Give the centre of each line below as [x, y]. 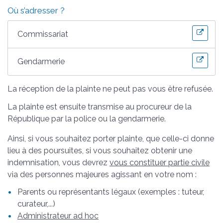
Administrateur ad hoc [58, 216]
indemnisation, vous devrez [58, 162]
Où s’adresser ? [36, 11]
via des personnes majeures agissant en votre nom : [102, 174]
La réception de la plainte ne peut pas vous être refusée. [110, 89]
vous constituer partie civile [160, 162]
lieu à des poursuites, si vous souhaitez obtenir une [100, 150]
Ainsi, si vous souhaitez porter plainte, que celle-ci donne [111, 138]
